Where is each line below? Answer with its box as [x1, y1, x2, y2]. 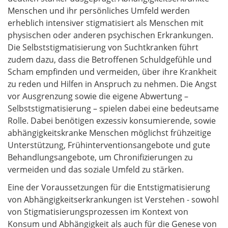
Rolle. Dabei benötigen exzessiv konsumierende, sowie [8, 115, 216, 127]
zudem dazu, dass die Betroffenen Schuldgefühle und [8, 54, 212, 66]
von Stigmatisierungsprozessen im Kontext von [8, 206, 188, 218]
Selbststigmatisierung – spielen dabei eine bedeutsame [8, 103, 219, 115]
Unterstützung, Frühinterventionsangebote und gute [8, 139, 210, 151]
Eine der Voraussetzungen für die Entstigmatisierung [8, 182, 210, 193]
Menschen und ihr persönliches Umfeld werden [8, 5, 190, 17]
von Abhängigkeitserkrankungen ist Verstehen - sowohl [8, 194, 219, 206]
